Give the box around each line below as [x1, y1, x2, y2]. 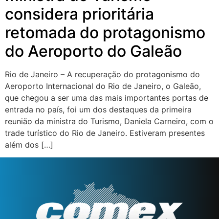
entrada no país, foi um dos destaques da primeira [5, 105, 192, 115]
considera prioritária [5, 4, 154, 24]
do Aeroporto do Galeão [5, 42, 182, 61]
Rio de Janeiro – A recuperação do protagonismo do [5, 69, 200, 80]
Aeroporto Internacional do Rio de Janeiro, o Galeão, [5, 81, 201, 91]
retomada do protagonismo [5, 23, 205, 43]
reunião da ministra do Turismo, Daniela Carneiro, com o [5, 116, 214, 127]
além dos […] [5, 140, 53, 150]
